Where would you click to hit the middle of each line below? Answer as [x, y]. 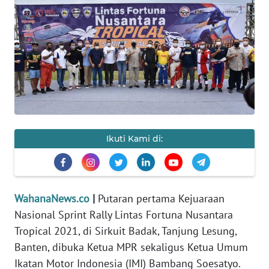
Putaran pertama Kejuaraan [161, 199]
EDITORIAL [39, 241]
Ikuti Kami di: [134, 139]
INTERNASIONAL [52, 73]
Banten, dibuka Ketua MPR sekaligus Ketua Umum [131, 247]
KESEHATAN [42, 40]
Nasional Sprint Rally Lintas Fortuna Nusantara [124, 215]
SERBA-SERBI [45, 107]
